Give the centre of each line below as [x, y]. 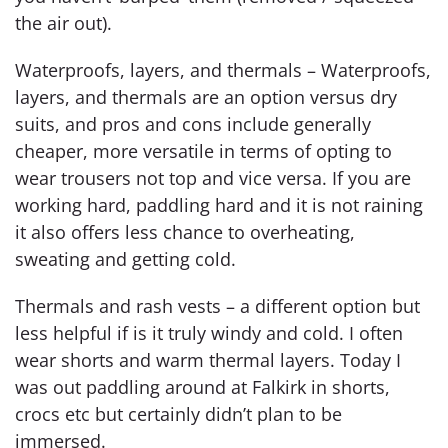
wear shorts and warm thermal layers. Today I [208, 359]
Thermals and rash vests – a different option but [217, 305]
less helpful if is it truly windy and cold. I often [209, 332]
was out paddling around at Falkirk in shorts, [202, 386]
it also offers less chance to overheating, [185, 231]
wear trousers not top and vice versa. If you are [213, 177]
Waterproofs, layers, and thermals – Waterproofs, [223, 69]
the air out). [63, 22]
